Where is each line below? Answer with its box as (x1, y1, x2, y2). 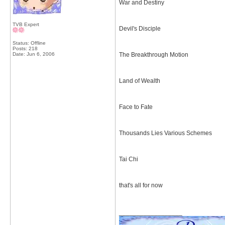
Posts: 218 (13, 46, 38, 51)
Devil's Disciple (119, 25, 161, 32)
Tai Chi (119, 156, 138, 163)
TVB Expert (13, 22, 39, 27)
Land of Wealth (119, 77, 160, 84)
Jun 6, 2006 (27, 51, 55, 57)
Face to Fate (119, 103, 153, 110)
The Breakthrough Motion (119, 51, 188, 58)
